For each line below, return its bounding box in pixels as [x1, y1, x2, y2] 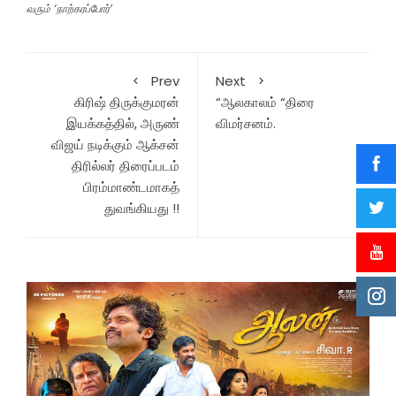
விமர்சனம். [216, 113, 276, 133]
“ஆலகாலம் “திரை [216, 92, 315, 111]
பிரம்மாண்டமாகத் [83, 177, 179, 196]
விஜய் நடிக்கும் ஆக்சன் [51, 134, 179, 154]
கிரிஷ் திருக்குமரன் [74, 92, 179, 111]
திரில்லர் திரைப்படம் [72, 156, 179, 175]
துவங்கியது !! [104, 198, 179, 217]
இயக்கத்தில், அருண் [66, 113, 179, 133]
